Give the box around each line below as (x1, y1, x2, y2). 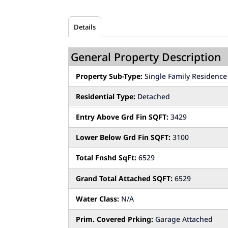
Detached (135, 92, 170, 102)
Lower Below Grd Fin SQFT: (76, 132, 171, 142)
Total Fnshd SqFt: (76, 153, 137, 163)
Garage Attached (153, 214, 213, 224)
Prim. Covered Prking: (76, 214, 154, 224)
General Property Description (71, 49, 221, 65)
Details (74, 22, 96, 32)
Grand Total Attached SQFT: (76, 173, 173, 183)
